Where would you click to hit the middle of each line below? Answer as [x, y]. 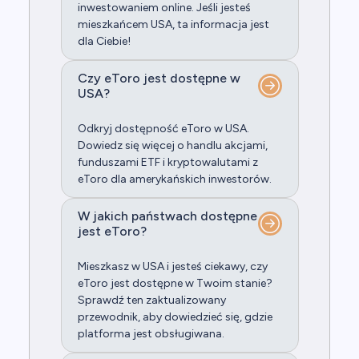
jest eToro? [112, 232]
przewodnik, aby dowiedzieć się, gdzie [175, 317]
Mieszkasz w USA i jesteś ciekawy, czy [172, 267]
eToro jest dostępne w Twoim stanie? [175, 284]
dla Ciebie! [104, 42]
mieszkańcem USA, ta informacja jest [173, 25]
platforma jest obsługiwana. [151, 334]
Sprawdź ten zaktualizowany [151, 301]
